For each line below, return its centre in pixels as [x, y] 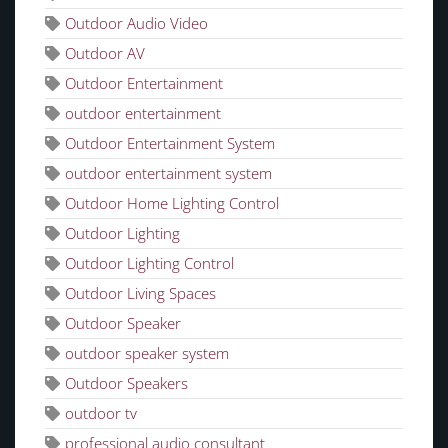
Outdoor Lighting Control [149, 262]
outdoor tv [101, 412]
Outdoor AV [105, 52]
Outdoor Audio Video [136, 22]
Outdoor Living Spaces [140, 292]
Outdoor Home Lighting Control [172, 202]
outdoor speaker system [147, 352]
